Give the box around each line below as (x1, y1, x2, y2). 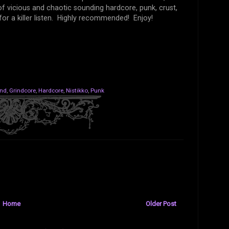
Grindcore (9, 87, 36, 95)
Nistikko (66, 87, 88, 95)
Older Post (145, 200, 176, 208)
